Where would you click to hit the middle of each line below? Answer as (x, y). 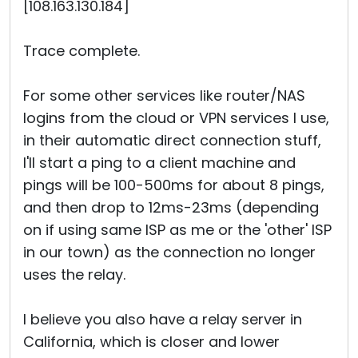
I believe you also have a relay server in (163, 319)
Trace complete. (82, 51)
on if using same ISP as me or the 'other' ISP (177, 230)
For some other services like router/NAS (164, 95)
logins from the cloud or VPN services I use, (176, 118)
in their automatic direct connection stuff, (172, 140)
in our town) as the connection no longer (169, 252)
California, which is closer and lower (151, 342)
